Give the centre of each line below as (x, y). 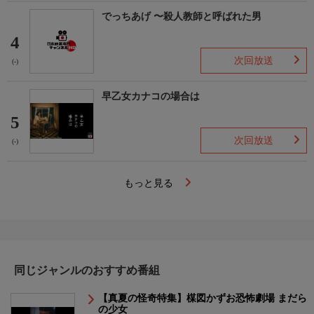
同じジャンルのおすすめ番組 (87, 270)
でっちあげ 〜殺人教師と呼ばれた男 (182, 16)
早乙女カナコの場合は (151, 96)
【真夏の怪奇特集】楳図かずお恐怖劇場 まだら (203, 298)
